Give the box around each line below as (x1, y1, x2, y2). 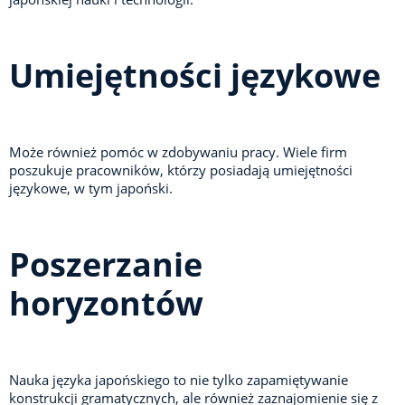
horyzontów (9, 281, 203, 326)
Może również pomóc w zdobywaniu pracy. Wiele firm (9, 143, 347, 162)
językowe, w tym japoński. (9, 179, 173, 198)
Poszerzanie (9, 242, 202, 287)
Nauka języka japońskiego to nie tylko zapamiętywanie (9, 371, 348, 390)
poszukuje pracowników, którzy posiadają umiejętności (9, 161, 353, 180)
